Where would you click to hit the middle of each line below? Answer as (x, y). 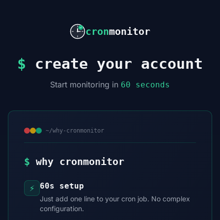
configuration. (62, 208)
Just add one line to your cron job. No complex (115, 199)
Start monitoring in (85, 84)
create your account (114, 64)
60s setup (62, 186)
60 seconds (145, 85)
